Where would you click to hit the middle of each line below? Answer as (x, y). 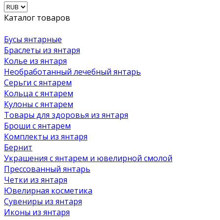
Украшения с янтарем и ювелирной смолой (88, 158)
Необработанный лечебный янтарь (72, 71)
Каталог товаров (37, 17)
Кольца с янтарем (39, 93)
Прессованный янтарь (47, 169)
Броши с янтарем (37, 125)
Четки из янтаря (36, 179)
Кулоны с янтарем (39, 104)
